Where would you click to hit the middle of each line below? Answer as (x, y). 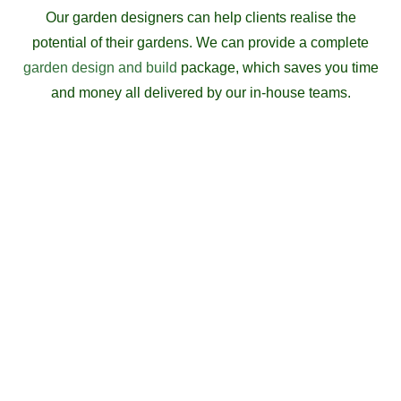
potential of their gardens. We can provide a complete (200, 43)
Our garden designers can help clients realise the (200, 18)
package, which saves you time (277, 68)
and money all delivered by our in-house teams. (200, 93)
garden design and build (100, 68)
